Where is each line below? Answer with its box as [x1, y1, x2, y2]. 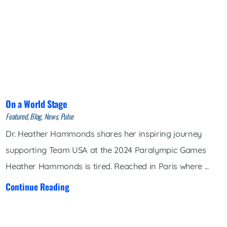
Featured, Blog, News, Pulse [6, 110, 73, 122]
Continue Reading [6, 179, 70, 193]
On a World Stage [6, 96, 67, 110]
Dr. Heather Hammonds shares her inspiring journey [6, 129, 202, 139]
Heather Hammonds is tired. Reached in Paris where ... [6, 161, 209, 172]
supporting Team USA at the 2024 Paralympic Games [6, 145, 206, 156]
